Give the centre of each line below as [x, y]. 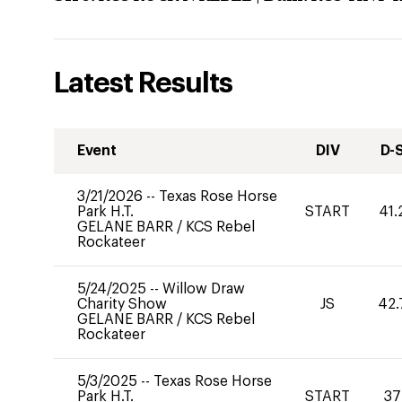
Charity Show [122, 304]
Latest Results [143, 83]
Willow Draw [204, 289]
